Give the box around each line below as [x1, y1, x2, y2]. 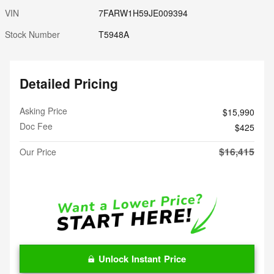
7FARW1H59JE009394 [98, 7, 188, 20]
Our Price [20, 146, 56, 158]
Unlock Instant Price [98, 251, 187, 265]
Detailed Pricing [20, 74, 118, 93]
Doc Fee [20, 120, 53, 133]
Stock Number [5, 28, 60, 41]
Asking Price [20, 105, 67, 117]
